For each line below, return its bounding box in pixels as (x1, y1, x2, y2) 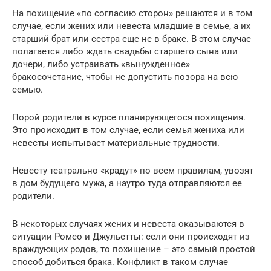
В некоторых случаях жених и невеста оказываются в (12, 218, 244, 230)
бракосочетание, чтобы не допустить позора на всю (12, 71, 238, 83)
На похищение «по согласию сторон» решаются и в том (12, 8, 252, 19)
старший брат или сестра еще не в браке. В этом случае (12, 33, 251, 45)
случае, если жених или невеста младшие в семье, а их (12, 21, 250, 32)
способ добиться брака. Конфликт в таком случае (12, 256, 228, 268)
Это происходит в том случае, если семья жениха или (12, 125, 244, 136)
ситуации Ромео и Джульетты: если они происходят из (12, 231, 250, 243)
